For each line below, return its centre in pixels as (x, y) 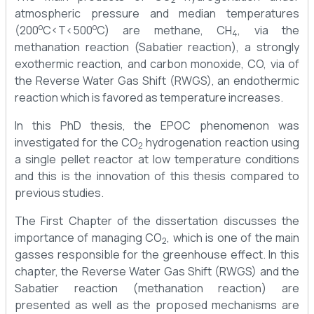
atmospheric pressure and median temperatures (157, 14)
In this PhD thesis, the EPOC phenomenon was (157, 126)
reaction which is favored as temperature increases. (149, 98)
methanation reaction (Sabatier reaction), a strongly (157, 47)
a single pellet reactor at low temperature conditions (157, 159)
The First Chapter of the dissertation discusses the (157, 221)
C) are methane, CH (165, 30)
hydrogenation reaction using (221, 143)
